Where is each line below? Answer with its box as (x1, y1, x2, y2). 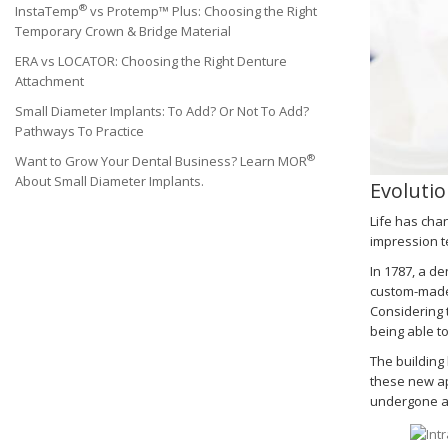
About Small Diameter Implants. (15, 172, 204, 190)
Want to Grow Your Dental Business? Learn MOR (15, 152, 307, 170)
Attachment (15, 72, 84, 90)
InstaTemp (15, 2, 79, 20)
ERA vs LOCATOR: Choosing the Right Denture (15, 52, 287, 70)
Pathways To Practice (15, 122, 144, 140)
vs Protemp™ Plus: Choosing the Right (87, 2, 317, 20)
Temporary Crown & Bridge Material (15, 22, 231, 40)
